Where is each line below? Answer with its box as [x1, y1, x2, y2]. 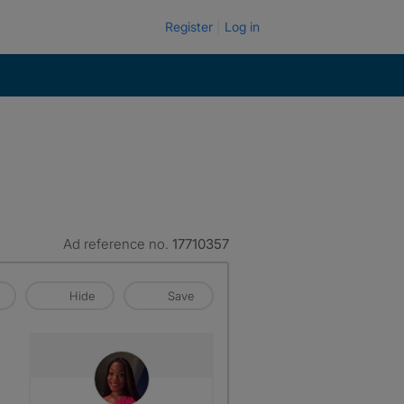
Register [165, 19, 213, 34]
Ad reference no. [63, 235, 172, 252]
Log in [225, 19, 260, 34]
